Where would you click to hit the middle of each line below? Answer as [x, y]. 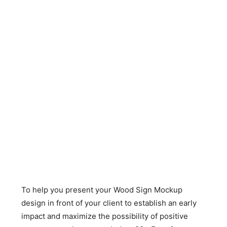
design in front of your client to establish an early [109, 203]
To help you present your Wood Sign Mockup [102, 190]
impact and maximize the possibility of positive [105, 216]
